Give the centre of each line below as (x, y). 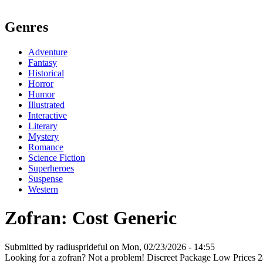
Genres (26, 27)
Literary (43, 126)
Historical (46, 73)
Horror (41, 83)
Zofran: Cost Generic (91, 218)
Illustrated (46, 104)
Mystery (43, 136)
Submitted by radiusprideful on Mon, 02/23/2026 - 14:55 (110, 247)
